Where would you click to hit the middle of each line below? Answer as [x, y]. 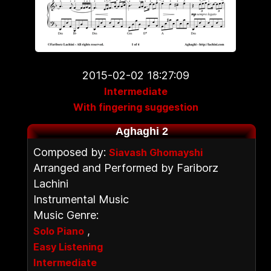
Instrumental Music [81, 199]
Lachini [51, 184]
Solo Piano [59, 231]
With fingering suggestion [135, 107]
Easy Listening [68, 247]
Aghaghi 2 [142, 131]
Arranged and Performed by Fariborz [126, 168]
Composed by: [71, 152]
